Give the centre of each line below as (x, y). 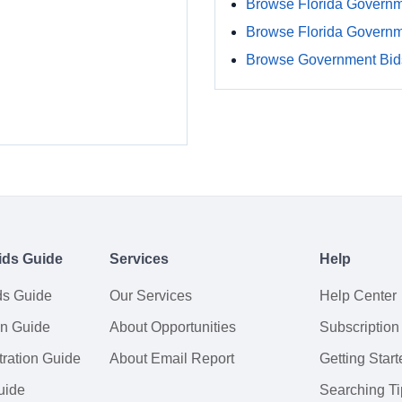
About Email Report (172, 358)
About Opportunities (173, 327)
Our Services (151, 296)
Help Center (358, 296)
